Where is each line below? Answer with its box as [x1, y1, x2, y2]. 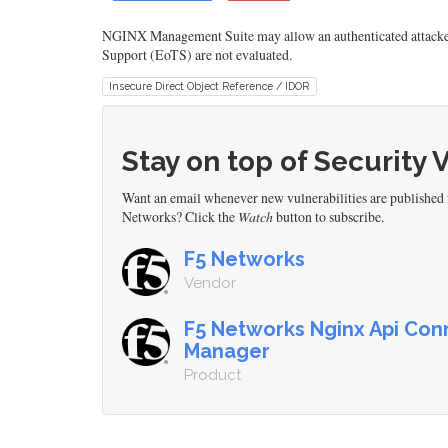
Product [183, 366, 241, 385]
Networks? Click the [122, 207, 238, 227]
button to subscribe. [273, 207, 384, 227]
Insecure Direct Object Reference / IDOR [109, 80, 310, 93]
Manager [183, 339, 270, 364]
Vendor [183, 274, 236, 293]
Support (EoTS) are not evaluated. [102, 45, 292, 65]
